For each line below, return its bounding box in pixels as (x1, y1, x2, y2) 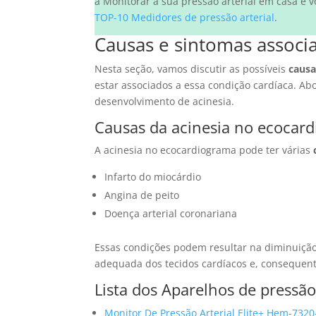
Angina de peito (104, 188, 180, 202)
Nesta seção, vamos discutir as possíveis (95, 62, 289, 76)
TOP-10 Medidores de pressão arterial (95, 11, 275, 25)
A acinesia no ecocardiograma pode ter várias (95, 143, 314, 157)
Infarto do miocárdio (104, 170, 202, 184)
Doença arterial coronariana (104, 207, 238, 221)
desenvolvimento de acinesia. (95, 95, 235, 109)
